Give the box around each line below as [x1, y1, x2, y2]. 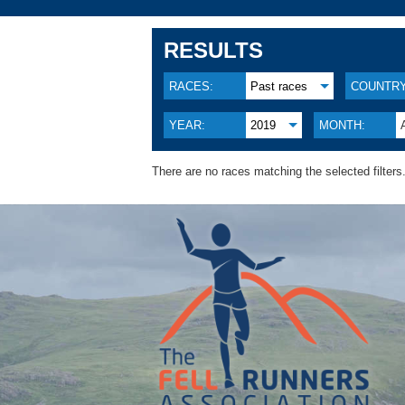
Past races [250, 79, 308, 93]
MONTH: [318, 118, 365, 132]
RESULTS [164, 37, 264, 62]
